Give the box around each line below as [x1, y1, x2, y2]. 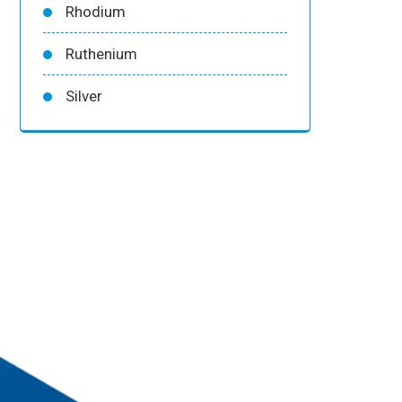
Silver [66, 86, 102, 105]
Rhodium [66, 2, 126, 21]
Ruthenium [66, 44, 137, 63]
